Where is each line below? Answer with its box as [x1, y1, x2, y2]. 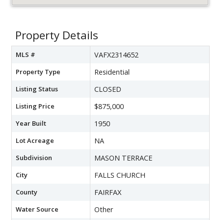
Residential [94, 67, 130, 77]
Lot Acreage [16, 136, 54, 145]
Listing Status [16, 84, 58, 94]
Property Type [16, 67, 60, 77]
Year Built [16, 119, 46, 128]
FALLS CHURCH [94, 170, 145, 180]
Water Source [16, 205, 58, 214]
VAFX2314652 [94, 50, 138, 60]
